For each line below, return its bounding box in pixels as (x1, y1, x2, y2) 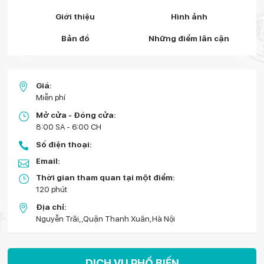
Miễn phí (36, 93, 65, 102)
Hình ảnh (170, 12, 207, 21)
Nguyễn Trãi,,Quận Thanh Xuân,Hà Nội (36, 214, 175, 223)
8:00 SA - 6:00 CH (36, 122, 101, 131)
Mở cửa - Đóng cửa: (36, 110, 116, 120)
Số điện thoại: (36, 140, 92, 149)
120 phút (36, 184, 67, 194)
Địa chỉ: (36, 202, 67, 212)
